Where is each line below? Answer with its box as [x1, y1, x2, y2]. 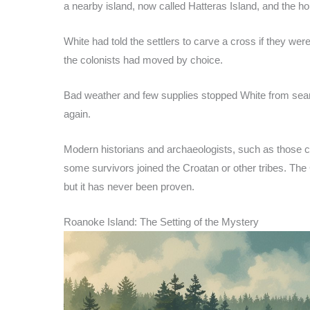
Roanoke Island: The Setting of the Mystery [64, 215, 259, 228]
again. [64, 107, 91, 120]
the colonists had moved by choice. [64, 53, 223, 66]
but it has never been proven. [64, 180, 194, 192]
